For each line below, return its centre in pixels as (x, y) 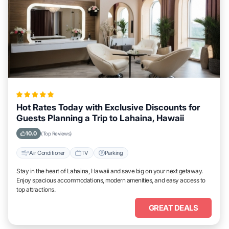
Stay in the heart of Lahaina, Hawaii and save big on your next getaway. (110, 171)
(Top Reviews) (56, 133)
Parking (114, 153)
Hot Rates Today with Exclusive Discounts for (108, 107)
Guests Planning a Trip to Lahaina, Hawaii (100, 118)
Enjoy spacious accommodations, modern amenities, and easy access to (111, 180)
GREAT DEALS (173, 208)
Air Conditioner (47, 153)
